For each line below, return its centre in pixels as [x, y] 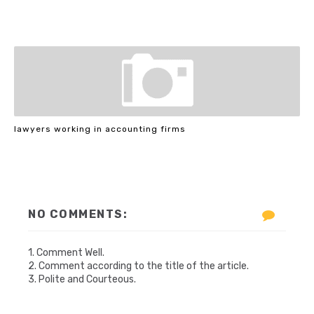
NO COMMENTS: [78, 214]
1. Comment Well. [66, 253]
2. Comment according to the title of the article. [138, 266]
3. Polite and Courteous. [82, 279]
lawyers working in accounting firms [100, 129]
